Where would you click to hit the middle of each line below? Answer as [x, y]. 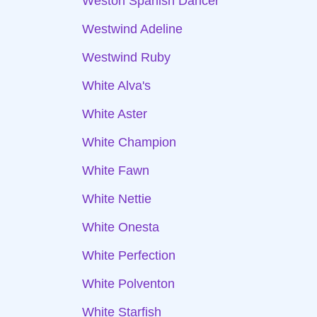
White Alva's [116, 86]
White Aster [115, 114]
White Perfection [129, 255]
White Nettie [117, 199]
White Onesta [121, 227]
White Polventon [128, 284]
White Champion [129, 142]
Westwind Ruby [126, 57]
